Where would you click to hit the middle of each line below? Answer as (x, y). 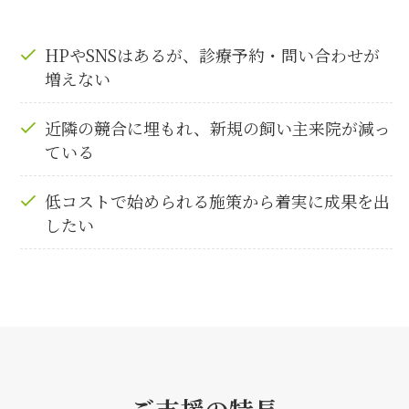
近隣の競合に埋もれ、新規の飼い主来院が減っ (218, 127)
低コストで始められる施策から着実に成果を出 (218, 200)
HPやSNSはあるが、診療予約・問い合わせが (213, 54)
